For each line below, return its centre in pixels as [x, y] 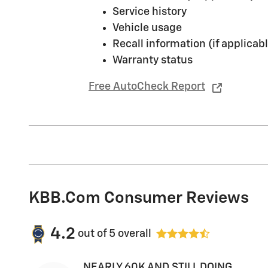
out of [93, 234]
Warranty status [153, 60]
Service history [150, 12]
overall [133, 234]
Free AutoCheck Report [147, 87]
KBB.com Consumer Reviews [139, 198]
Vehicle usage [147, 28]
